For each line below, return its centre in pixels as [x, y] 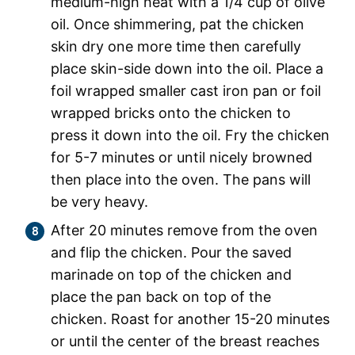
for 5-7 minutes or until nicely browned [181, 158]
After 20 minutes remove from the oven [184, 231]
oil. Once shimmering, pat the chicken [177, 25]
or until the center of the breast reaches [185, 342]
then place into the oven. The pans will [181, 180]
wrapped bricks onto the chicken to [171, 113]
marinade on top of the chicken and [171, 275]
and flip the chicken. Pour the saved [171, 253]
